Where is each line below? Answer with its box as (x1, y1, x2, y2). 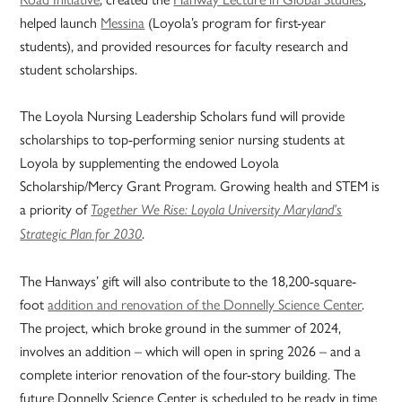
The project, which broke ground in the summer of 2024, (20, 316, 342, 337)
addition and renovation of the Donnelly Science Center (48, 293, 363, 314)
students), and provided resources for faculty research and (20, 34, 349, 56)
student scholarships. (20, 57, 138, 79)
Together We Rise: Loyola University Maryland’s (91, 200, 343, 218)
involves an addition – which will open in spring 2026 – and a (20, 339, 362, 361)
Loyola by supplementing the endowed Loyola (20, 151, 280, 172)
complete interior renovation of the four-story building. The (20, 363, 356, 384)
